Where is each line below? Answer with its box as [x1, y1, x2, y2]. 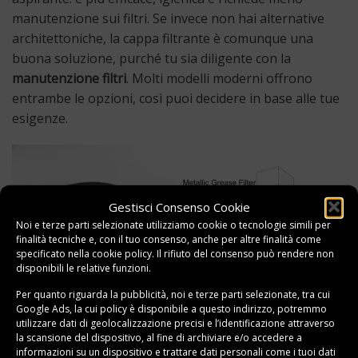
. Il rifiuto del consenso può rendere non [152, 246, 334, 261]
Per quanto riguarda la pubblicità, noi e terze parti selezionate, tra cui [16, 287, 330, 301]
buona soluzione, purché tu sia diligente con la [12, 49, 291, 67]
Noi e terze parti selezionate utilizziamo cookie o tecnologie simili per [16, 217, 331, 232]
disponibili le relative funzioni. [16, 261, 151, 275]
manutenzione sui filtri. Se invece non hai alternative [12, 9, 324, 27]
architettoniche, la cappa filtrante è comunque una [12, 29, 313, 47]
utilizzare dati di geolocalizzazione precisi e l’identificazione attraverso [16, 316, 335, 330]
